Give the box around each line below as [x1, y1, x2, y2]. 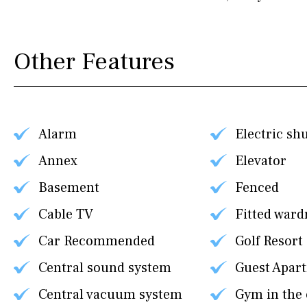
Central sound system [38, 259, 171, 277]
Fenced [234, 179, 279, 197]
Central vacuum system [38, 286, 182, 304]
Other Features [14, 46, 175, 77]
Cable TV [38, 206, 93, 223]
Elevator [234, 152, 286, 170]
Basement [38, 179, 99, 197]
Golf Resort [234, 232, 303, 250]
